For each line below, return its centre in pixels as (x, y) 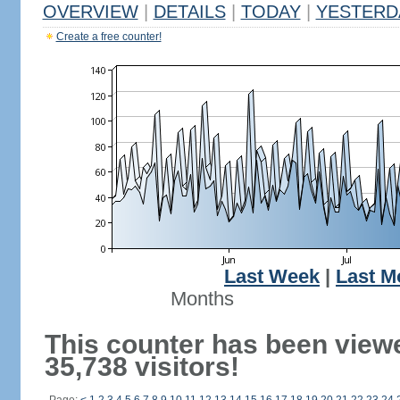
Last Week (272, 277)
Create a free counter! (108, 37)
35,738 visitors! (142, 367)
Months (202, 299)
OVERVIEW (90, 12)
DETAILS (189, 12)
